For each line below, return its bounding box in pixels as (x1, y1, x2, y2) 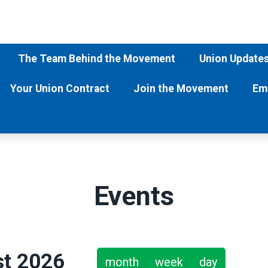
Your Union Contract (10, 83, 109, 95)
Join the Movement (133, 83, 229, 95)
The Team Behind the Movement (18, 53, 175, 65)
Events (94, 180, 174, 212)
